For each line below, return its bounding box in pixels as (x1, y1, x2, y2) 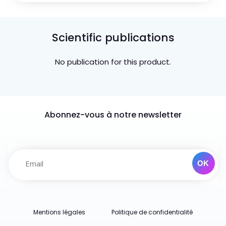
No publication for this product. (55, 56, 171, 68)
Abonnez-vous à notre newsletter (44, 109, 182, 121)
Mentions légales (33, 208, 85, 217)
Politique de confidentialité (111, 208, 193, 217)
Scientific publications (51, 30, 175, 45)
